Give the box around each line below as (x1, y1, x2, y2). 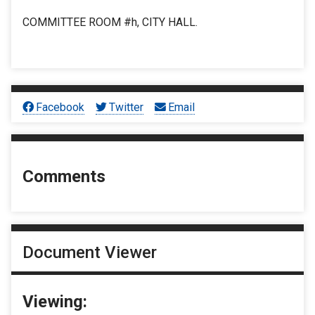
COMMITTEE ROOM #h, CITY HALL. (22, 15, 198, 30)
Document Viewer (22, 242, 157, 262)
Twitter (109, 100, 144, 114)
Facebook (36, 100, 85, 114)
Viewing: (22, 291, 87, 311)
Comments (22, 167, 105, 187)
